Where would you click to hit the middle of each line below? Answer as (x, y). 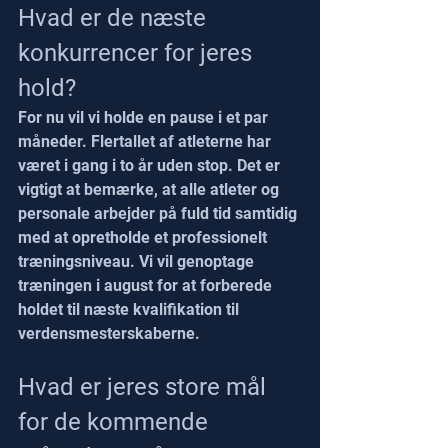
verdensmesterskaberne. (109, 333)
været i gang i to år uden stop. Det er (151, 165)
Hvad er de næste (115, 17)
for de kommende (116, 421)
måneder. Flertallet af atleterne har (146, 141)
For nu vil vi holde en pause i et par (145, 117)
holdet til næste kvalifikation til (130, 309)
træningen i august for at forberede (147, 285)
